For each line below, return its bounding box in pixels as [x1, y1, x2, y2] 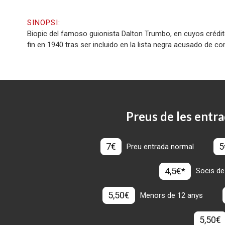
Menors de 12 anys [140, 191, 203, 200]
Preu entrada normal [127, 142, 194, 152]
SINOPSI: [27, 18, 63, 28]
